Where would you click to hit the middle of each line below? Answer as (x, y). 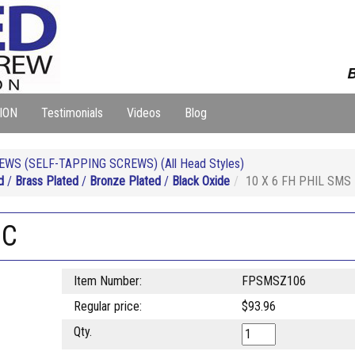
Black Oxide (201, 181)
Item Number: (107, 281)
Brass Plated (47, 181)
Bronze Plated (125, 181)
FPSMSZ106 (273, 281)
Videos (144, 113)
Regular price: (107, 306)
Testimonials (72, 113)
